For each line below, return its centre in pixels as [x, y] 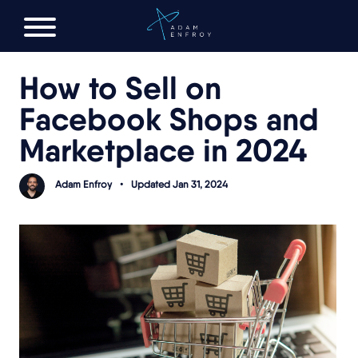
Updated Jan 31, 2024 [179, 184]
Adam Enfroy [84, 184]
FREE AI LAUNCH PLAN [179, 18]
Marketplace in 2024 [163, 150]
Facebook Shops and [169, 119]
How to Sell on [120, 88]
